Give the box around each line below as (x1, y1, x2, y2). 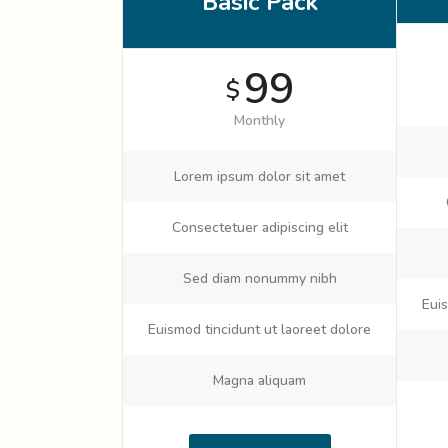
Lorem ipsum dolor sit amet (174, 167, 345, 186)
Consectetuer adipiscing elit (171, 218, 348, 237)
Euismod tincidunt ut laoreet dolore (148, 320, 371, 339)
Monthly (234, 111, 285, 130)
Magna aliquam (213, 371, 306, 390)
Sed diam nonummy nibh (182, 269, 337, 288)
